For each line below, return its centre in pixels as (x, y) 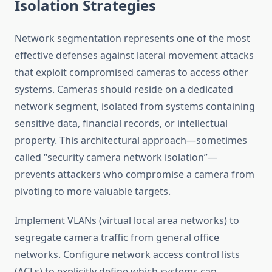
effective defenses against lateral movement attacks (134, 56)
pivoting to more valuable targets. (93, 192)
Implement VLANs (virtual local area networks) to (127, 221)
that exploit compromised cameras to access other (131, 73)
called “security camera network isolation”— (116, 158)
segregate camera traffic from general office (117, 238)
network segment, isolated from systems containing (135, 107)
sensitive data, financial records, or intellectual (121, 124)
